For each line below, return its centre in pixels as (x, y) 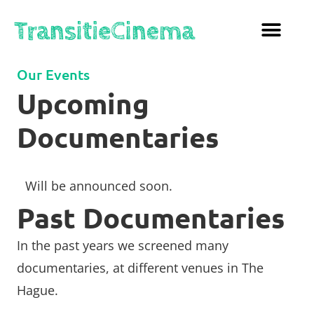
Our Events (53, 74)
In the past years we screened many (123, 245)
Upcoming (83, 103)
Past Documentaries (151, 217)
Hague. (37, 290)
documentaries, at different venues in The (140, 268)
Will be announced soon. (99, 186)
